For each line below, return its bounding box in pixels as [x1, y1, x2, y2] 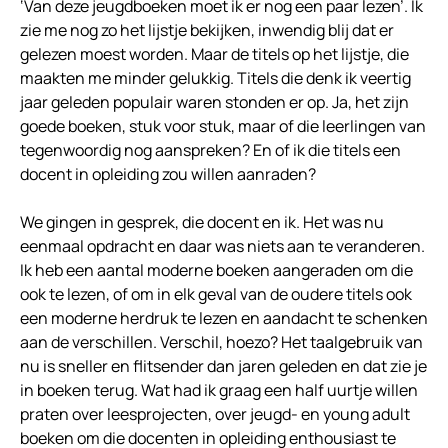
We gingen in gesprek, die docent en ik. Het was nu [20, 211, 384, 234]
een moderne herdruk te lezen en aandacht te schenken [20, 307, 428, 330]
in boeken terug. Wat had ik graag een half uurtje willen [20, 379, 418, 402]
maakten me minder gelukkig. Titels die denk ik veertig [20, 67, 411, 90]
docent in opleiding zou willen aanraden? [20, 163, 316, 186]
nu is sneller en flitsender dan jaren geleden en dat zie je [20, 355, 427, 378]
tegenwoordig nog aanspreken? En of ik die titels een [20, 139, 401, 162]
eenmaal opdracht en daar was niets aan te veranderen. [20, 235, 425, 258]
